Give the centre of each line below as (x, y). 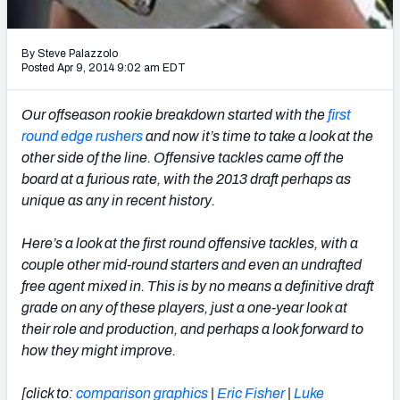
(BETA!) (175, 63)
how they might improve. (99, 350)
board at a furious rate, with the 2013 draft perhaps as (186, 179)
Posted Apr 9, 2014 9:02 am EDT (104, 67)
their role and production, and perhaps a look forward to (192, 329)
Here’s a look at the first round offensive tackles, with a (190, 243)
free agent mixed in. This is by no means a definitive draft (198, 286)
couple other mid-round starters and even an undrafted (192, 264)
